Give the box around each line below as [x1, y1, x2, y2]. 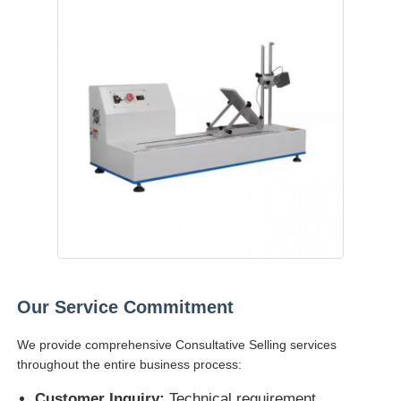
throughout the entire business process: [17, 356, 243, 371]
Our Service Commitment [17, 296, 235, 317]
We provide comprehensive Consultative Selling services [17, 337, 337, 352]
